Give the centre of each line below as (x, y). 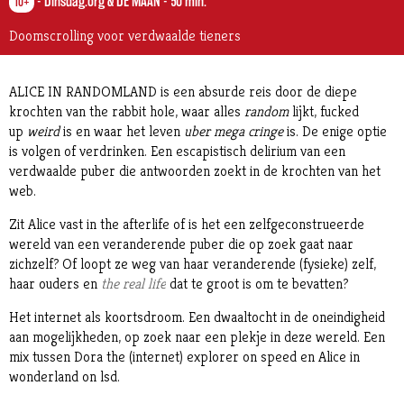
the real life (132, 284)
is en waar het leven (124, 132)
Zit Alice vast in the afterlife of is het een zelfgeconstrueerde (187, 225)
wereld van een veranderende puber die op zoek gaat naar (181, 244)
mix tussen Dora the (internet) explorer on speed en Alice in (184, 357)
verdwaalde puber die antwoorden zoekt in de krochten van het (195, 171)
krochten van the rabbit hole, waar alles (125, 112)
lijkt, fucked (324, 112)
